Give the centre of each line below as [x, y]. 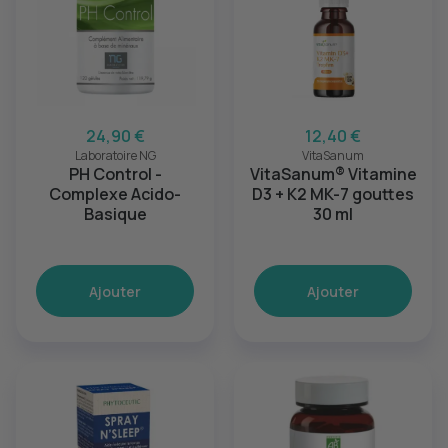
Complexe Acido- [115, 194]
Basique [115, 214]
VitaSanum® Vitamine [333, 174]
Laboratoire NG [115, 155]
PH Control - [115, 174]
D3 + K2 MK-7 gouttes [333, 194]
